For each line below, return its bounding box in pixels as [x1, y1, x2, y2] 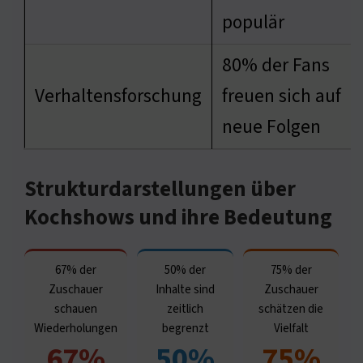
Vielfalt [273, 319, 309, 337]
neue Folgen [222, 113, 321, 140]
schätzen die [258, 300, 323, 318]
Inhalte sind [156, 280, 215, 298]
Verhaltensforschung [35, 82, 202, 109]
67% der [55, 261, 96, 279]
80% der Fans [222, 51, 330, 79]
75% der [270, 261, 312, 279]
